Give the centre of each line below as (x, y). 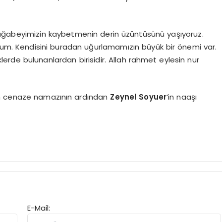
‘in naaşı (182, 97)
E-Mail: (39, 208)
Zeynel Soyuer (139, 97)
